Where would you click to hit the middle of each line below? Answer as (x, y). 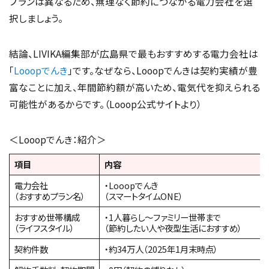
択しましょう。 (36, 18)
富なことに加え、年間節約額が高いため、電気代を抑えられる (134, 87)
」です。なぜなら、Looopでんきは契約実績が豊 (163, 71)
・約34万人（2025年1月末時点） (161, 249)
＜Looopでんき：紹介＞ (58, 140)
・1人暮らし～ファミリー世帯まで (163, 217)
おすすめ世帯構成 (47, 217)
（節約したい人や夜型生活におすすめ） (173, 228)
